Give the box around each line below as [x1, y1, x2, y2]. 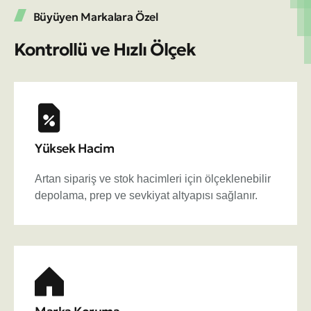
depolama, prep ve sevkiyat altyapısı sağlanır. [35, 189, 258, 201]
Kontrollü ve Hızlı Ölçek [14, 38, 196, 60]
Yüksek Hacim [35, 140, 114, 156]
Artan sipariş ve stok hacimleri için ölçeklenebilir [35, 172, 271, 185]
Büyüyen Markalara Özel [33, 9, 158, 24]
